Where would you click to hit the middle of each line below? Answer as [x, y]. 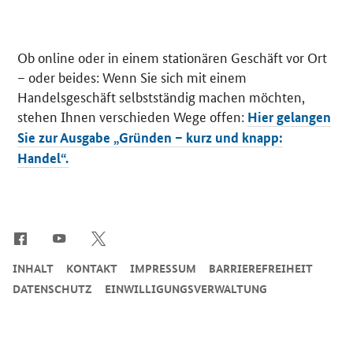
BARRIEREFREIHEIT [261, 268]
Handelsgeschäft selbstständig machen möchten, [162, 96]
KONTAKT [92, 268]
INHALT [33, 268]
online [57, 56]
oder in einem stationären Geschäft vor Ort [201, 56]
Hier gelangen [290, 117]
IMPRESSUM [163, 268]
